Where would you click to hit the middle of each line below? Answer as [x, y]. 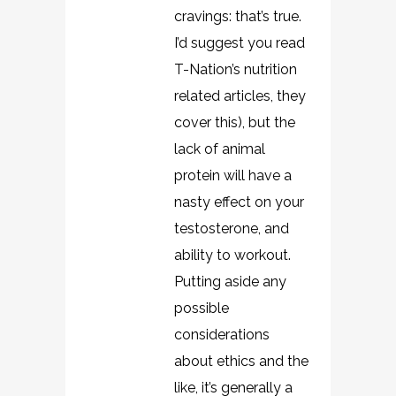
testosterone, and [232, 228]
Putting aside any [230, 282]
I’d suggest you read [240, 43]
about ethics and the [241, 361]
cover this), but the [235, 122]
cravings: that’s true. [238, 16]
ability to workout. [232, 255]
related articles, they [240, 96]
